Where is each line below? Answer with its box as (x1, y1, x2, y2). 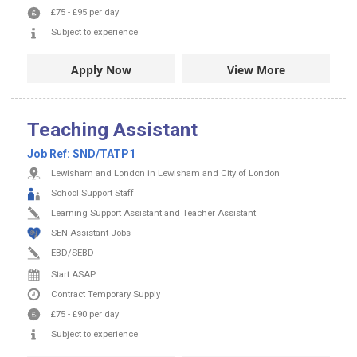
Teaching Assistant (27, 117, 198, 141)
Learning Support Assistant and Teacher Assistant (51, 207, 256, 218)
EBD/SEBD (51, 247, 94, 258)
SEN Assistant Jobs (51, 227, 131, 238)
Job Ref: (27, 147, 73, 160)
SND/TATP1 (73, 147, 135, 160)
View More (227, 61, 285, 77)
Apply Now (70, 61, 131, 77)
